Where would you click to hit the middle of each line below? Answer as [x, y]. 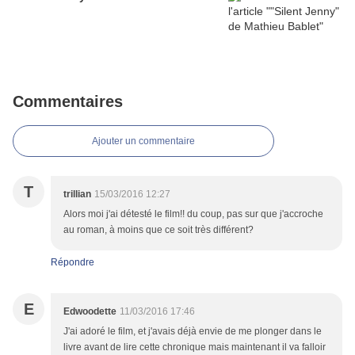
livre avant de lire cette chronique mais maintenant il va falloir [195, 347]
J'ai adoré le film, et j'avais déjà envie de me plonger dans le [193, 332]
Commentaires [68, 102]
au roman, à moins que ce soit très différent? [158, 230]
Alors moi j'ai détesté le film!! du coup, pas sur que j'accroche [193, 214]
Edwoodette [90, 312]
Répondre [73, 263]
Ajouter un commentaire [143, 141]
